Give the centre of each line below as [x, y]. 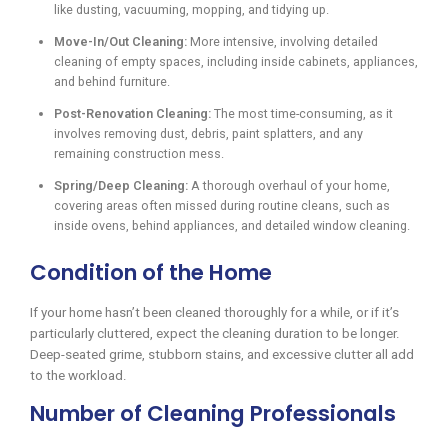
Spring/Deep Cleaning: [121, 185]
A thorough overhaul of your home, [289, 185]
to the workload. [78, 376]
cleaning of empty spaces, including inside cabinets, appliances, [236, 61]
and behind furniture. [112, 81]
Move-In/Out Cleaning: [120, 41]
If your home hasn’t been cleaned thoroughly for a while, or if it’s [214, 313]
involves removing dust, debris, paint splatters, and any [208, 133]
